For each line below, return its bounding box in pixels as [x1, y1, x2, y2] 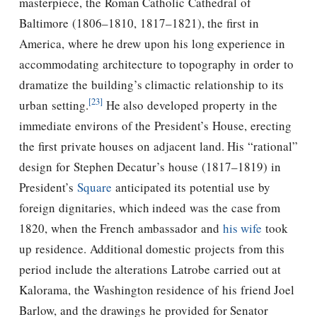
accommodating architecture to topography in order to [19, 55, 294, 72]
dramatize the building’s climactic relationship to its [19, 76, 284, 93]
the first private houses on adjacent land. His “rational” [19, 137, 298, 154]
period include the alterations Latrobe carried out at [19, 260, 282, 277]
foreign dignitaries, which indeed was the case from [19, 199, 281, 216]
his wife [222, 219, 263, 236]
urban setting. [19, 96, 88, 113]
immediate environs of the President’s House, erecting [19, 117, 292, 134]
